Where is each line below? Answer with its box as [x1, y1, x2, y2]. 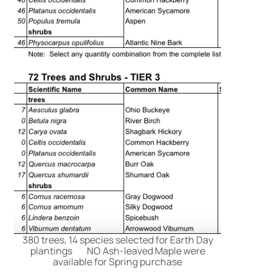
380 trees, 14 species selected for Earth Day [22, 233, 213, 247]
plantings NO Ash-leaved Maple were [30, 244, 205, 258]
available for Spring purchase [53, 255, 182, 269]
